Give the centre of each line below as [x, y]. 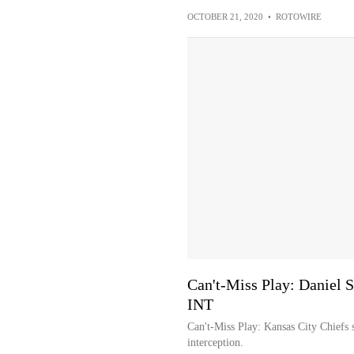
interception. [215, 343]
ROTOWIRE [298, 17]
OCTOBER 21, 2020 [225, 17]
